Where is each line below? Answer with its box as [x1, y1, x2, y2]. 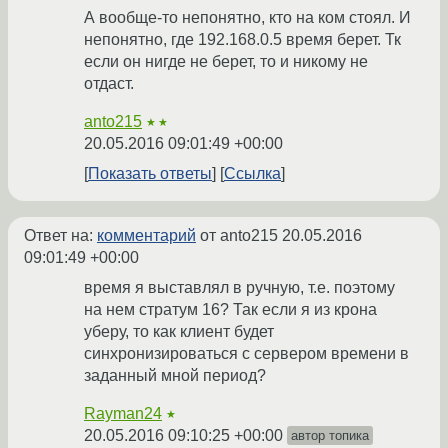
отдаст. [84, 75, 134, 93]
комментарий [97, 227, 196, 245]
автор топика [291, 428, 369, 444]
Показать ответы [88, 165, 212, 183]
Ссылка [224, 165, 281, 183]
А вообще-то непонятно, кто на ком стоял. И [84, 9, 411, 27]
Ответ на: [24, 227, 97, 245]
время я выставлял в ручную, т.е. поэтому [84, 279, 395, 297]
